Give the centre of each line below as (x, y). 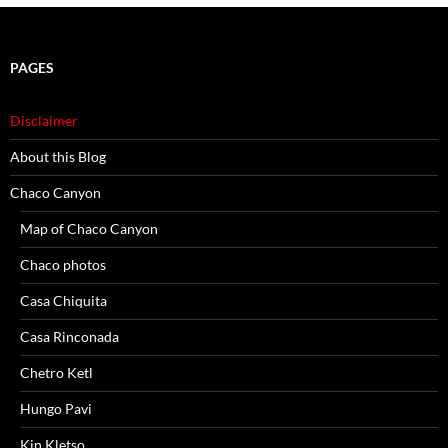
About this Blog (58, 157)
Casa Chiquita (63, 301)
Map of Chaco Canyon (89, 229)
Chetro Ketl (56, 373)
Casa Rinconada (69, 337)
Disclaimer (44, 121)
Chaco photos (63, 265)
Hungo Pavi (56, 409)
